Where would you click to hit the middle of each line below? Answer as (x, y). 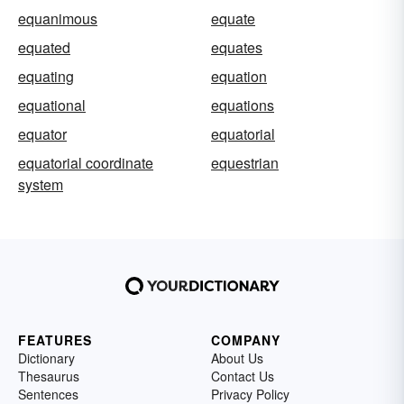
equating (46, 76)
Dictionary (46, 358)
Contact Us (243, 376)
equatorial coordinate (86, 163)
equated (44, 47)
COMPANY (246, 340)
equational (52, 105)
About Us (237, 358)
